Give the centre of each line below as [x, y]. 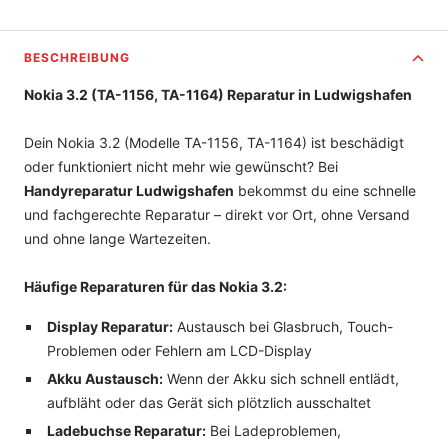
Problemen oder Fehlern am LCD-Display [179, 350]
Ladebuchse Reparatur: [126, 430]
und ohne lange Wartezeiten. [117, 238]
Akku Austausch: [104, 378]
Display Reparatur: [109, 326]
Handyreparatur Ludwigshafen [129, 190]
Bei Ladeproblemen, [273, 430]
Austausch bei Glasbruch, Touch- [282, 326]
